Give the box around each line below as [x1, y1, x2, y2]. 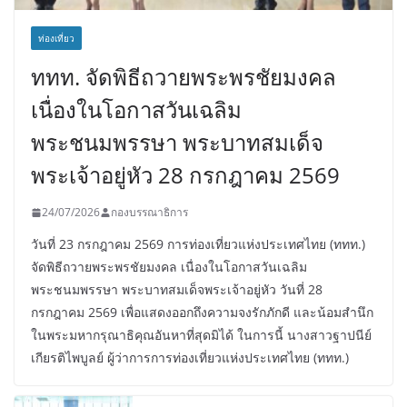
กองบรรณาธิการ [111, 204, 188, 221]
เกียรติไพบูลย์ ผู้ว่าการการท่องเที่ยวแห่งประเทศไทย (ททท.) [31, 349, 349, 367]
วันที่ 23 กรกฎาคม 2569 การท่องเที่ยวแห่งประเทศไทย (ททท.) [31, 235, 365, 253]
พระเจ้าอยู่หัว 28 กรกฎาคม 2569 [31, 160, 340, 191]
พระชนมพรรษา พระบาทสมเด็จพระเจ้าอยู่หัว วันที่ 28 [31, 281, 323, 299]
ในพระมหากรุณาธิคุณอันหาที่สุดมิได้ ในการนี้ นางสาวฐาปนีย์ [31, 326, 372, 344]
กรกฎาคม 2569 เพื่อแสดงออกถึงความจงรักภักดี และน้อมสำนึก [31, 303, 373, 322]
